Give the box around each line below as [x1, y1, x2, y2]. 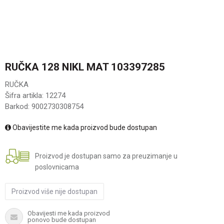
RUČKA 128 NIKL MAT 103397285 [5, 61, 165, 73]
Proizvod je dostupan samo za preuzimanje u [35, 152, 177, 160]
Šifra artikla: [5, 91, 45, 100]
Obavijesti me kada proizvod [27, 209, 110, 217]
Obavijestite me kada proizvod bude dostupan [11, 123, 157, 131]
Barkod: [5, 102, 31, 111]
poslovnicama [35, 163, 79, 171]
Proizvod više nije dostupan [11, 187, 97, 195]
